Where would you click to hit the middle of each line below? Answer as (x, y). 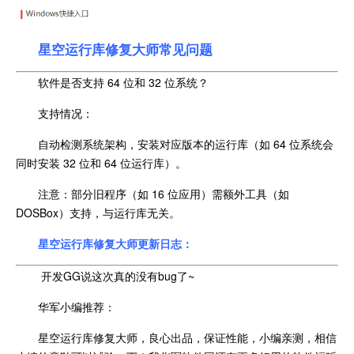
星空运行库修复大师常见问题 (125, 49)
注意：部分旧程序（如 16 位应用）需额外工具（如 (164, 193)
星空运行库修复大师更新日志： (115, 243)
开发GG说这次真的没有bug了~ (118, 275)
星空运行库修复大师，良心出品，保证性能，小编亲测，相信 (187, 337)
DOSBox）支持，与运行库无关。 (98, 212)
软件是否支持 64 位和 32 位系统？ (123, 82)
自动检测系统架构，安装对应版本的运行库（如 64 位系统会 (186, 143)
